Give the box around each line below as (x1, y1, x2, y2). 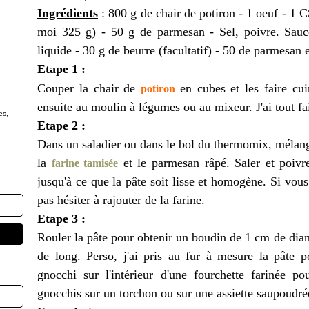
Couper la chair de (37, 81, 141, 95)
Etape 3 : (37, 212, 86, 226)
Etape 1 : (37, 62, 86, 76)
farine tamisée (51, 157, 119, 169)
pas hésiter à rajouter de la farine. (37, 193, 205, 207)
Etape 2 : (37, 119, 86, 132)
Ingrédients (37, 6, 98, 20)
